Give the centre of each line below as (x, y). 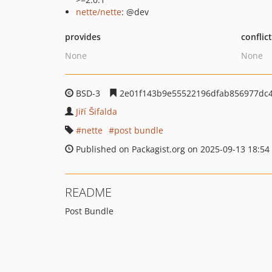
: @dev (135, 12)
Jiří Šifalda (97, 111)
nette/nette (99, 12)
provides (83, 37)
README (88, 192)
